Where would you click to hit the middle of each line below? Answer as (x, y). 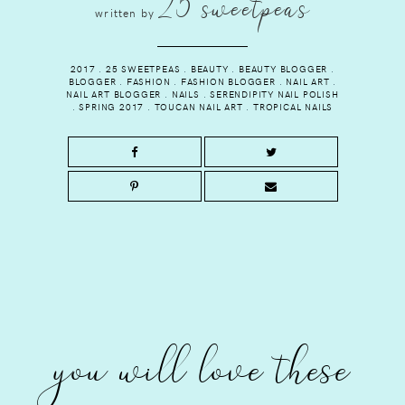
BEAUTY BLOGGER (283, 68)
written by (127, 12)
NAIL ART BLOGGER (114, 94)
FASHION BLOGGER (228, 81)
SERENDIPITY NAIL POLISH (274, 94)
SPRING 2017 (112, 106)
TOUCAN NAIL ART (198, 106)
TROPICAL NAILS (293, 106)
